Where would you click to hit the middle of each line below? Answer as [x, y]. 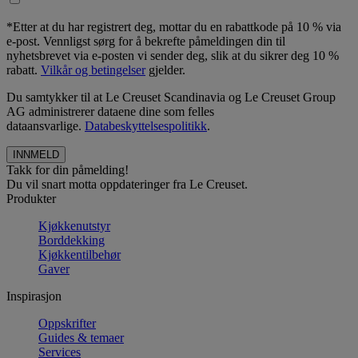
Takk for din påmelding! [68, 169]
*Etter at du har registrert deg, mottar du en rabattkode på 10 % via [174, 26]
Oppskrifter [67, 323]
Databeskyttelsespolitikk [146, 125]
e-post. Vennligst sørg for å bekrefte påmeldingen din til [146, 41]
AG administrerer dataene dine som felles [110, 111]
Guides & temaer [81, 337]
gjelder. [165, 70]
